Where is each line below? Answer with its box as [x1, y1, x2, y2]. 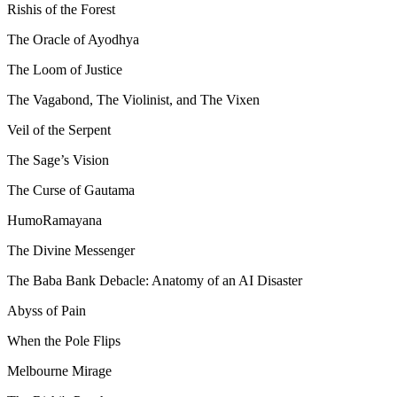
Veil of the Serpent [7, 121, 111, 137]
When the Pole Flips [7, 332, 121, 348]
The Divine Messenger [7, 242, 135, 258]
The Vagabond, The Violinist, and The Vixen [7, 91, 260, 107]
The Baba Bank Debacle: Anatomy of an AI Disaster [7, 272, 302, 288]
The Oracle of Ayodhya [7, 31, 139, 47]
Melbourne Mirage [7, 362, 112, 378]
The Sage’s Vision [7, 152, 109, 167]
